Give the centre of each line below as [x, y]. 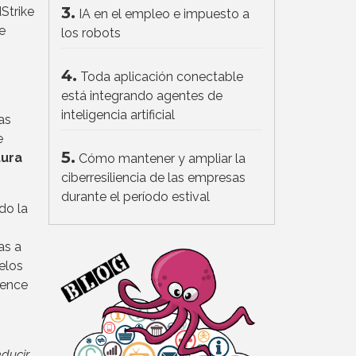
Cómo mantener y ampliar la [162, 159]
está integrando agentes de [142, 96]
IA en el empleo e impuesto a [164, 14]
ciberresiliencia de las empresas [153, 178]
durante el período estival [135, 197]
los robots [91, 33]
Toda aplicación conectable [162, 77]
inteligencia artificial [118, 115]
